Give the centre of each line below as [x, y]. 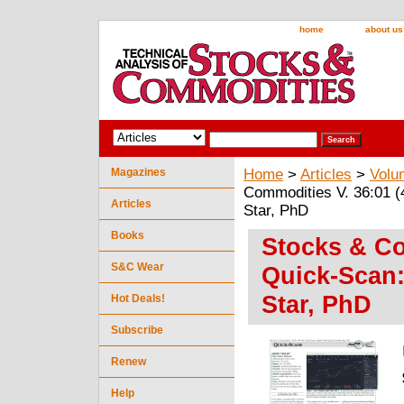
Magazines [138, 172]
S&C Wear [138, 266]
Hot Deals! [138, 298]
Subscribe [137, 330]
